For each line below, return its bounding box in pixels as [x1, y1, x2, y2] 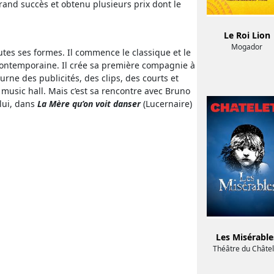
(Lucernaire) [141, 98, 192, 110]
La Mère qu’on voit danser [37, 98, 141, 110]
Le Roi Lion [223, 29, 270, 42]
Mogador [231, 42, 263, 53]
